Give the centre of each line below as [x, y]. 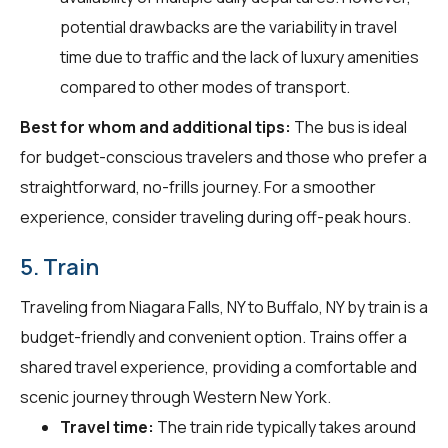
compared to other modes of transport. [205, 86]
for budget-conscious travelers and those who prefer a [223, 156]
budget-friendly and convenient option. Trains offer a [213, 336]
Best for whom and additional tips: [155, 126]
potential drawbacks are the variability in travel [228, 26]
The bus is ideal [349, 126]
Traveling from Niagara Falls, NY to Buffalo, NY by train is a [224, 306]
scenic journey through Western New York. [175, 396]
